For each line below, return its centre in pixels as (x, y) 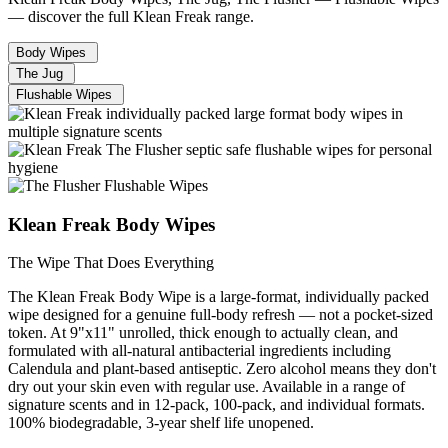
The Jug (39, 73)
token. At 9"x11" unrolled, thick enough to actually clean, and (203, 333)
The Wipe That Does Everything (111, 263)
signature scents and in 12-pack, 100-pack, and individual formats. (216, 405)
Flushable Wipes (64, 94)
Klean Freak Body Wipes (111, 224)
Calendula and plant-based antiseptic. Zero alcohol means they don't (222, 369)
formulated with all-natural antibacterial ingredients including (199, 351)
